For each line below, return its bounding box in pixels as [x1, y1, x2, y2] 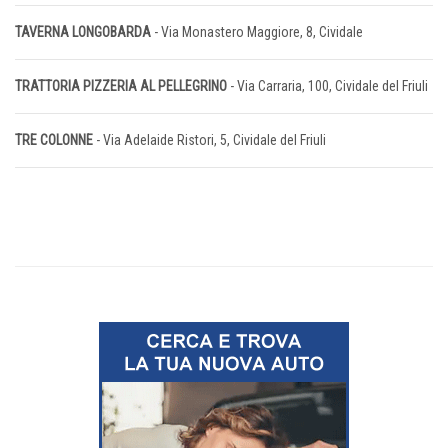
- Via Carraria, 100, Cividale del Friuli [227, 78, 428, 95]
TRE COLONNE [15, 132, 93, 149]
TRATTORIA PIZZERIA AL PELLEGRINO [15, 78, 227, 95]
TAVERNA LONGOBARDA [15, 24, 151, 41]
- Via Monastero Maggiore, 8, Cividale [151, 24, 363, 41]
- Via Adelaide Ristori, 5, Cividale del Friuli [93, 132, 326, 149]
